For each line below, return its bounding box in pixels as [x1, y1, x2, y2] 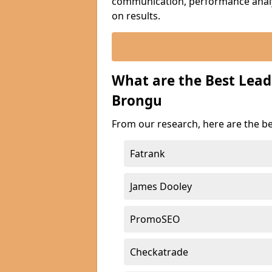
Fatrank [130, 147, 165, 160]
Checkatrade [130, 245, 188, 259]
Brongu [112, 91, 162, 110]
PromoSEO [130, 212, 180, 226]
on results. [112, 9, 160, 22]
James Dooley [130, 180, 192, 193]
